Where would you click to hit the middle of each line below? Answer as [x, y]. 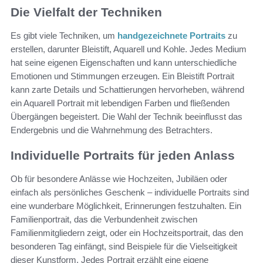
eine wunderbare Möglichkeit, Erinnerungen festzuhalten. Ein [126, 206]
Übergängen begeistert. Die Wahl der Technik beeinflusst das [127, 116]
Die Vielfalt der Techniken [86, 12]
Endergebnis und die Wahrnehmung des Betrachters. [112, 130]
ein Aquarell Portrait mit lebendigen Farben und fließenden [120, 103]
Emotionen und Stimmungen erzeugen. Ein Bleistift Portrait [122, 76]
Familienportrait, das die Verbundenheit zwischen [104, 220]
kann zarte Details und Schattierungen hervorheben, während [127, 89]
